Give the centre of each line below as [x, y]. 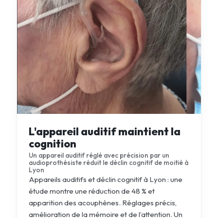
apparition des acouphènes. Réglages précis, [102, 202]
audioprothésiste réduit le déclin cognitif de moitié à [108, 162]
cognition [52, 143]
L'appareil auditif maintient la [104, 131]
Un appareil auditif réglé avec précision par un [99, 155]
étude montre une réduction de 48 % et [91, 191]
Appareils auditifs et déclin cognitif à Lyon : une [105, 179]
